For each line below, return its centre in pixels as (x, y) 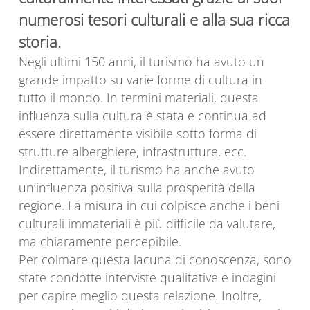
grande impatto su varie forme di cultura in (140, 80)
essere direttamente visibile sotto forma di (138, 134)
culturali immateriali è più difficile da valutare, (147, 224)
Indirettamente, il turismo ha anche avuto (137, 170)
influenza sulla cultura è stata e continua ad (143, 116)
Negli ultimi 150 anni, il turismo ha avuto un (142, 62)
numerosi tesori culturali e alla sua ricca (154, 19)
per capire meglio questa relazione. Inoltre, (140, 295)
